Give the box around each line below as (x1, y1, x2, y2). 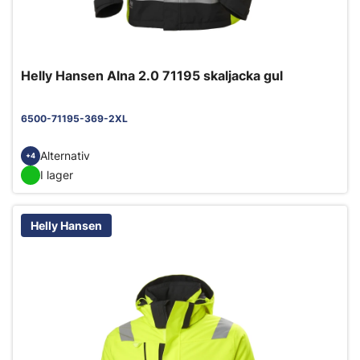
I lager (40, 168, 73, 182)
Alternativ (40, 149, 90, 163)
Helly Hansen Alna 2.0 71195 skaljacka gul (21, 67, 283, 84)
